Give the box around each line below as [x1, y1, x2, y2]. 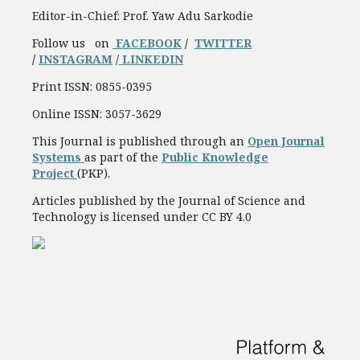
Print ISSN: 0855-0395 [32, 79, 152, 95]
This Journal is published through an [32, 133, 247, 149]
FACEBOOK [112, 35, 182, 51]
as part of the [84, 149, 162, 166]
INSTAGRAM [39, 51, 112, 67]
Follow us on [32, 35, 112, 51]
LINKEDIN [119, 51, 183, 67]
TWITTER [194, 35, 252, 51]
